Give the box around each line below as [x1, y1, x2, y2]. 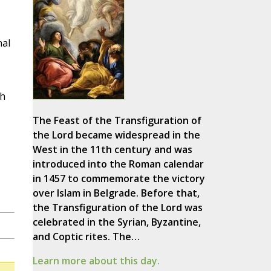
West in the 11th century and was [32, 143, 192, 157]
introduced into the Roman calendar [32, 157, 204, 171]
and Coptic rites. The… [32, 230, 140, 244]
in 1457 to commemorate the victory [32, 172, 205, 186]
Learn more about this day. [32, 254, 160, 268]
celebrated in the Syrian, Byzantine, [32, 215, 201, 229]
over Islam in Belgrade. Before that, [32, 186, 200, 200]
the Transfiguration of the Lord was [32, 201, 203, 215]
